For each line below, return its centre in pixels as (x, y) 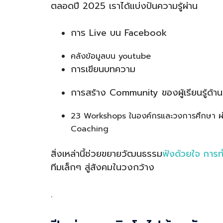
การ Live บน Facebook (119, 33)
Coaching (90, 129)
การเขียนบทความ (103, 69)
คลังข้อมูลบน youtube (111, 56)
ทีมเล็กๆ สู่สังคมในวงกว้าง (103, 167)
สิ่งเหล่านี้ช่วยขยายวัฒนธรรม (107, 154)
